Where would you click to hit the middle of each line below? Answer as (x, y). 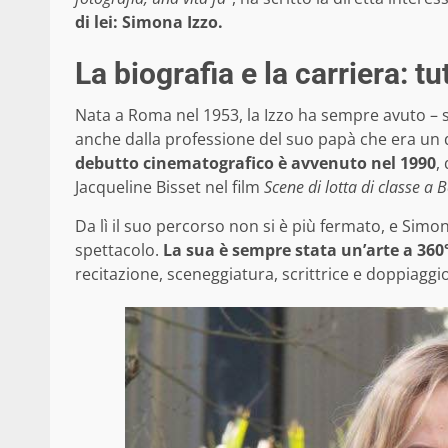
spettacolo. (119, 250)
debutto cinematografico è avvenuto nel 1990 (255, 163)
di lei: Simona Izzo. (149, 22)
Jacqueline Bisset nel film (167, 187)
